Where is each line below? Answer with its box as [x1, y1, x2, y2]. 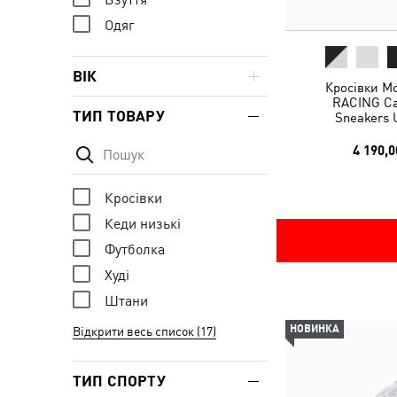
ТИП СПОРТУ [73, 372, 166, 390]
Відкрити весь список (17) [73, 324, 216, 339]
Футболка [105, 240, 165, 258]
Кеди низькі [105, 214, 181, 232]
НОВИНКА [290, 323, 339, 335]
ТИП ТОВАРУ [73, 107, 165, 125]
